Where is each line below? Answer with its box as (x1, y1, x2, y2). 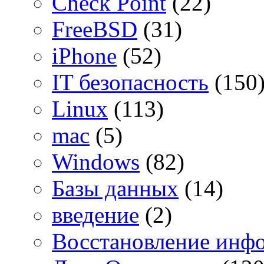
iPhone (52, 42, 117, 68)
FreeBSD (52, 16, 137, 42)
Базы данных (52, 175, 179, 201)
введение (52, 202, 139, 227)
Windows (52, 148, 140, 174)
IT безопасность (52, 69, 209, 95)
